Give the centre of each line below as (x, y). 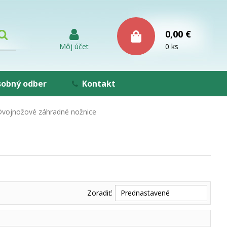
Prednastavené (145, 193)
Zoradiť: (100, 193)
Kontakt (99, 84)
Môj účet (74, 46)
